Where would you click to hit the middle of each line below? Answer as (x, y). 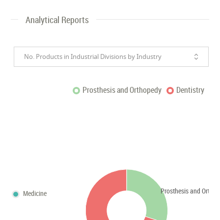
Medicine (35, 193)
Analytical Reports (57, 19)
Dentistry (190, 90)
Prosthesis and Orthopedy (122, 90)
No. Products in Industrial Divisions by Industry (93, 56)
